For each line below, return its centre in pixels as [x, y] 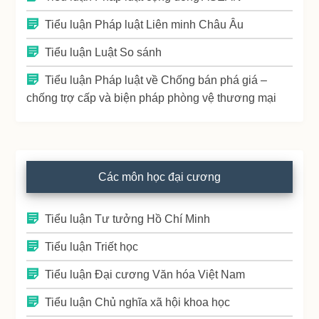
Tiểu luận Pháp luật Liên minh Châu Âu [145, 24]
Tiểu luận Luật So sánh [104, 52]
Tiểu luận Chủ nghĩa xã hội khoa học [138, 302]
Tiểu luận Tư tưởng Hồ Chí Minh [128, 219]
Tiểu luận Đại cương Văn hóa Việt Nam [145, 274]
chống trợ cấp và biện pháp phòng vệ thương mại [152, 98]
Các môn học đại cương [159, 177]
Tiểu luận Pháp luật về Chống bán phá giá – [156, 80]
